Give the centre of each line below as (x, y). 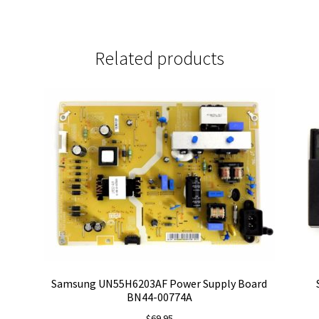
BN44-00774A (159, 297)
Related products (159, 59)
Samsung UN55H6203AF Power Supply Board (159, 284)
